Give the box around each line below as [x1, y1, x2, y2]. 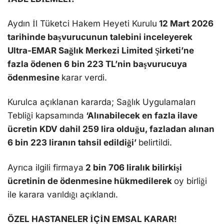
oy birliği [174, 175, 207, 186]
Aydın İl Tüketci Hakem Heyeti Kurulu [7, 18, 157, 29]
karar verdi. [61, 72, 107, 83]
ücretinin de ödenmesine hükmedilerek [7, 175, 174, 186]
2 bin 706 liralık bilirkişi [83, 162, 182, 172]
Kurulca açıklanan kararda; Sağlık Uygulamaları [7, 97, 195, 107]
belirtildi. [138, 137, 172, 148]
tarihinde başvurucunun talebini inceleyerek [7, 32, 192, 42]
